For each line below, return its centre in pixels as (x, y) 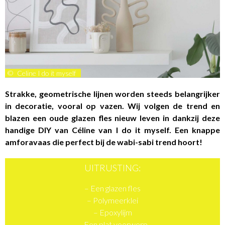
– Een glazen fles (113, 188)
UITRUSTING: (113, 168)
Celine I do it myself (46, 73)
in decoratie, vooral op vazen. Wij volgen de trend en (113, 106)
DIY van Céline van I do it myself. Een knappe (129, 130)
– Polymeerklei (113, 200)
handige (22, 130)
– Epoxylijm (113, 212)
